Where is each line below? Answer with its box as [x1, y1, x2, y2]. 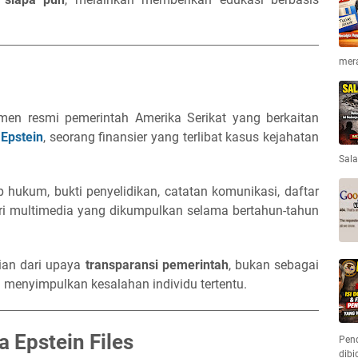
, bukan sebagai [228, 257, 320, 272]
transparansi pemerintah [85, 257, 229, 272]
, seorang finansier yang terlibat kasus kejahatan [42, 129, 320, 145]
